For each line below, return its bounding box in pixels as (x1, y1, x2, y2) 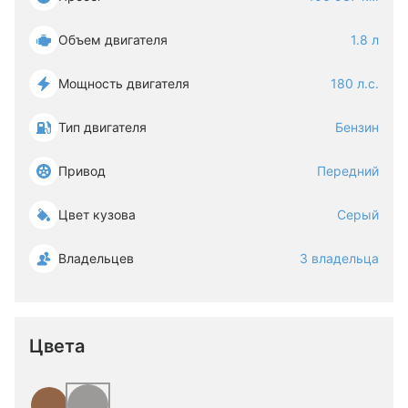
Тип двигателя (58, 119, 147, 135)
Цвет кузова (58, 207, 136, 222)
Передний (317, 163, 379, 178)
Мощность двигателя (58, 76, 189, 91)
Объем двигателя (58, 32, 168, 47)
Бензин (335, 119, 379, 135)
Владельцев (58, 250, 134, 266)
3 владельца (300, 250, 379, 266)
